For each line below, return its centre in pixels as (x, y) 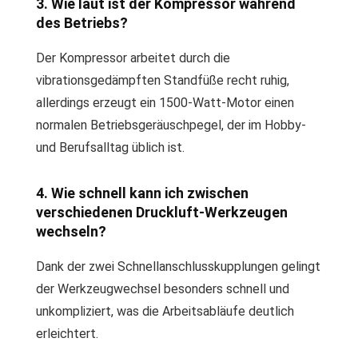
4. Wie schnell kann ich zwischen (142, 193)
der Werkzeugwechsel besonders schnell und (163, 289)
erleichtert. (67, 334)
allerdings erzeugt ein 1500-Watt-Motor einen (165, 103)
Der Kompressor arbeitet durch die (133, 58)
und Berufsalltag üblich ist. (110, 147)
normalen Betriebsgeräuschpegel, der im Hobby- (171, 125)
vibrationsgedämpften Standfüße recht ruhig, (163, 80)
